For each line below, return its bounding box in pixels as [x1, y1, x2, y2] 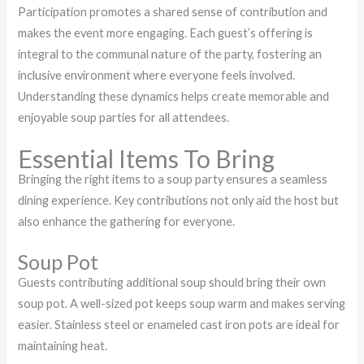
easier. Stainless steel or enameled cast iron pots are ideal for [18, 317, 340, 331]
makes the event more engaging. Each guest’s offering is [18, 26, 314, 41]
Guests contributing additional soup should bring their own [18, 275, 327, 289]
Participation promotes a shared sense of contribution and [18, 5, 328, 19]
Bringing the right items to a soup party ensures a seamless [18, 171, 328, 186]
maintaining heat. [18, 338, 108, 353]
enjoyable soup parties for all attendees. [18, 110, 230, 125]
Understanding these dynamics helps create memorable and [18, 89, 330, 104]
